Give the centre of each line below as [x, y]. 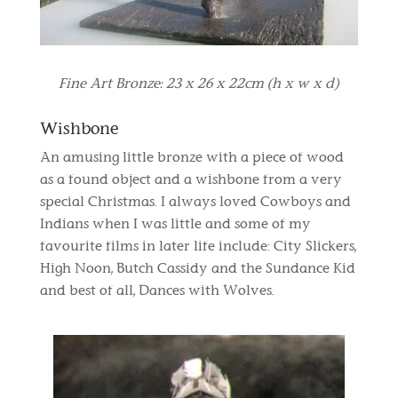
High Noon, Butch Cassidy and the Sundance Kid [197, 268]
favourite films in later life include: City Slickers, [198, 246]
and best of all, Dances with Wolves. [157, 291]
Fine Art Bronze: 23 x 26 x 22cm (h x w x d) [199, 84]
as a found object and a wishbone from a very [191, 179]
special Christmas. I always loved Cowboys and [195, 202]
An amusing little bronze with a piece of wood [191, 157]
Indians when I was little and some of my [175, 224]
